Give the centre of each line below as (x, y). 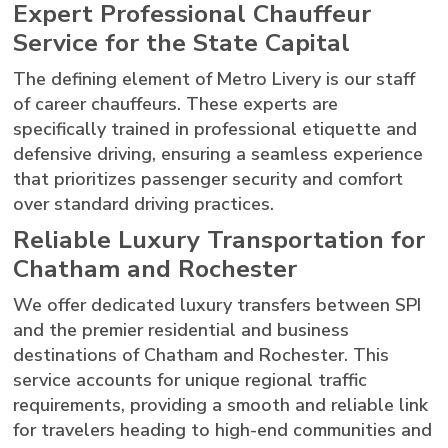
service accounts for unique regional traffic (190, 379)
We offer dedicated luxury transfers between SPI (217, 304)
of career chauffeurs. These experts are (176, 103)
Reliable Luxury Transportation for (219, 239)
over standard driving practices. (144, 203)
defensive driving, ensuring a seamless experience (218, 153)
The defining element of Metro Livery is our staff (214, 78)
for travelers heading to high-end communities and (223, 429)
